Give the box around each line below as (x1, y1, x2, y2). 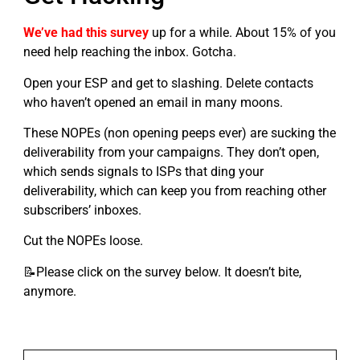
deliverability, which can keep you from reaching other (23, 183, 326, 199)
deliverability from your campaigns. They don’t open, (23, 145, 319, 161)
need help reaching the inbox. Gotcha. (23, 44, 236, 60)
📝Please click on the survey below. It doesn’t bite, (23, 264, 301, 280)
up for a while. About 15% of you (149, 25, 336, 41)
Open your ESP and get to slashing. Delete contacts (23, 75, 313, 91)
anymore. (23, 283, 76, 299)
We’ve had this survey (23, 25, 149, 41)
